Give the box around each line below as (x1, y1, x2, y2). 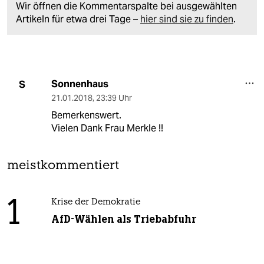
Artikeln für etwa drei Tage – (16, 13, 140, 26)
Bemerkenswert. (51, 109, 121, 122)
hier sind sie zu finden (140, 13, 233, 26)
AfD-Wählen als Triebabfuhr (51, 213, 196, 226)
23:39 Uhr (95, 93, 132, 104)
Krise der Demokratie (51, 198, 140, 207)
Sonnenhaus (51, 78, 108, 91)
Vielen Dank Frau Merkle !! (51, 122, 163, 135)
